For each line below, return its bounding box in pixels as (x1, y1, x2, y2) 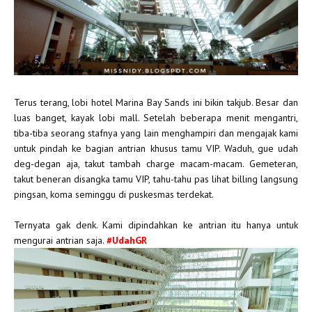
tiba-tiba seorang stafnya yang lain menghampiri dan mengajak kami (14, 127, 298, 140)
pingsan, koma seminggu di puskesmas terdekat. (14, 188, 214, 201)
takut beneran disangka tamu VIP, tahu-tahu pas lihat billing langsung (14, 173, 298, 186)
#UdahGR (107, 234, 150, 247)
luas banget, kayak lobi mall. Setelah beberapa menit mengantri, (14, 111, 298, 125)
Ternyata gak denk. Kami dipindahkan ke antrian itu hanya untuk (14, 219, 298, 232)
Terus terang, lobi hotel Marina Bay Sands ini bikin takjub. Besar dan (14, 96, 298, 109)
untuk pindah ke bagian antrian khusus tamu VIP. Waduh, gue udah (14, 142, 298, 155)
